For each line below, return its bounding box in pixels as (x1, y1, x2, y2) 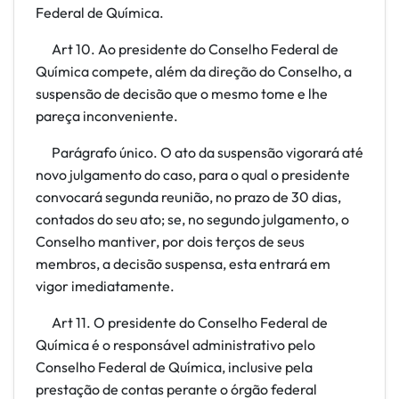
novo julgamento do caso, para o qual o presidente (36, 166, 350, 183)
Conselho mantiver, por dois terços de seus (36, 232, 305, 250)
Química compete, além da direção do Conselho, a (36, 62, 352, 80)
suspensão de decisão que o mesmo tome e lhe (36, 85, 328, 102)
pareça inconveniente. (36, 107, 178, 125)
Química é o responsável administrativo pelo (36, 336, 315, 354)
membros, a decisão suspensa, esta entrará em (36, 255, 330, 273)
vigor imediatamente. (36, 277, 175, 295)
